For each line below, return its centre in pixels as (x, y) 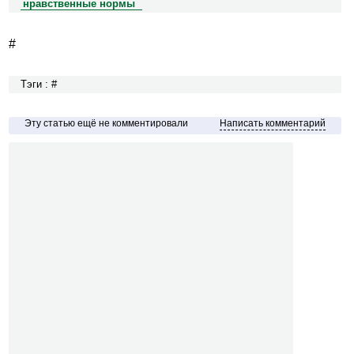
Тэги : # (38, 84)
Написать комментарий (273, 123)
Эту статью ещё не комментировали (106, 123)
